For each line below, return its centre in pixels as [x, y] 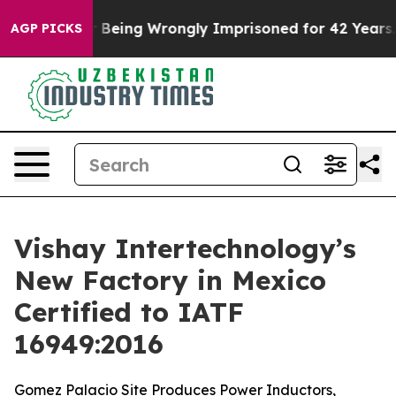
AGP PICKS [46, 28]
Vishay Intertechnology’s [185, 248]
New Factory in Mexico [170, 280]
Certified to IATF [129, 312]
